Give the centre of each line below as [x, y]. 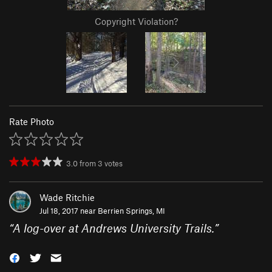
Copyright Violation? [136, 22]
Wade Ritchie [67, 198]
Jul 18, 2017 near [69, 211]
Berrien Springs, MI [131, 211]
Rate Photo [32, 122]
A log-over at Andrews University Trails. [114, 228]
